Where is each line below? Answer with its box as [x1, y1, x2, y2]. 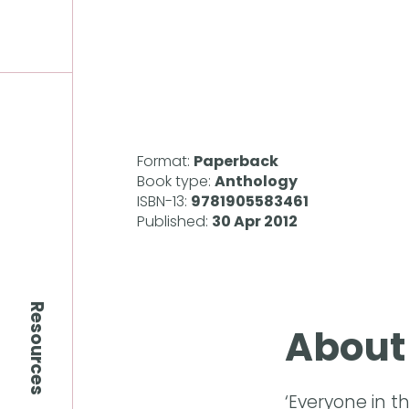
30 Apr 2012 [212, 211, 298, 233]
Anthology [215, 171, 298, 193]
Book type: [137, 171, 215, 193]
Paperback [194, 151, 278, 173]
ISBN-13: [137, 191, 191, 213]
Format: [137, 151, 194, 173]
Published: [137, 211, 212, 233]
